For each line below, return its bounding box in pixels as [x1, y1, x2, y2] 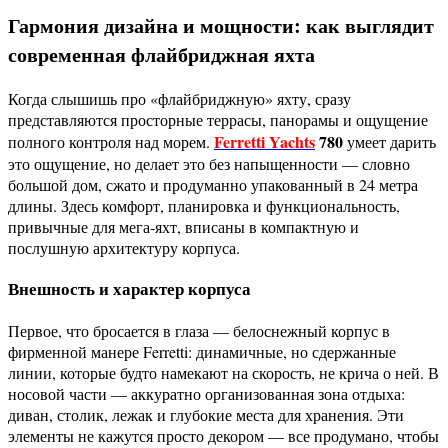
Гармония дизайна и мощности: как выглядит [8, 11, 434, 41]
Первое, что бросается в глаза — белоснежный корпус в [8, 320, 390, 342]
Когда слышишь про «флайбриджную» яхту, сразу [8, 87, 351, 109]
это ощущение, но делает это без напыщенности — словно [8, 152, 410, 174]
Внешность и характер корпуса [8, 276, 251, 302]
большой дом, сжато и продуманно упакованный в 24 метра [8, 173, 418, 195]
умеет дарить [343, 130, 436, 152]
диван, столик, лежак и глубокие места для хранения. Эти [8, 404, 404, 426]
